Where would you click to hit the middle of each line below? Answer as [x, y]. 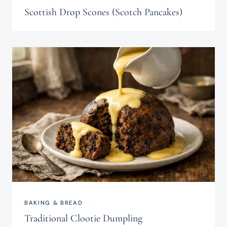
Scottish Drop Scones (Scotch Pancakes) [103, 12]
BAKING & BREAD [54, 203]
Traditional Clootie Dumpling [83, 219]
